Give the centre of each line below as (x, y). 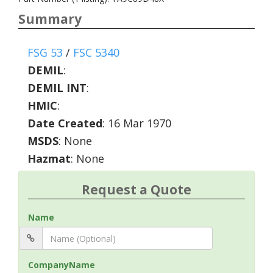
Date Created (65, 123)
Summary (50, 19)
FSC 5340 (96, 52)
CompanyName (62, 265)
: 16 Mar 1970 (137, 123)
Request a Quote (136, 190)
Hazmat (49, 158)
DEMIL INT (57, 88)
